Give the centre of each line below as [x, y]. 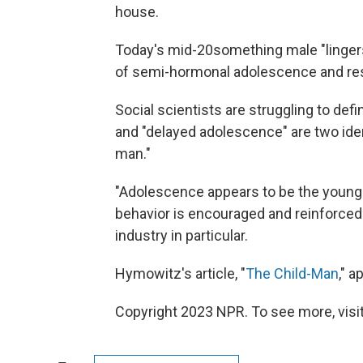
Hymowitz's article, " [180, 273]
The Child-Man [292, 273]
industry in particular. [181, 235]
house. [137, 11]
